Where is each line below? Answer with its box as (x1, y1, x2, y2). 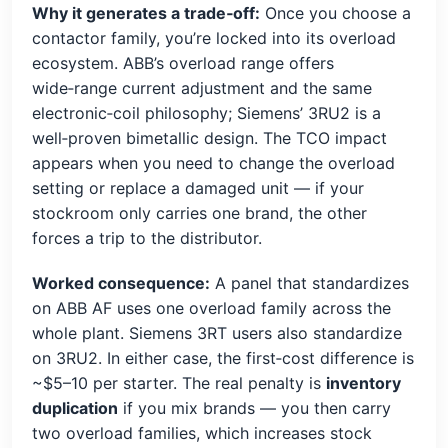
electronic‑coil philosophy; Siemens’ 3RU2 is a (32, 102, 381, 123)
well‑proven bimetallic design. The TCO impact (32, 127, 387, 148)
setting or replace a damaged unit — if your (32, 177, 364, 198)
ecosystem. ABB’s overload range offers (32, 52, 334, 73)
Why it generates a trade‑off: (32, 2, 260, 23)
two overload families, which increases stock (32, 422, 372, 443)
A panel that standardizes (210, 272, 409, 293)
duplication (32, 397, 118, 418)
